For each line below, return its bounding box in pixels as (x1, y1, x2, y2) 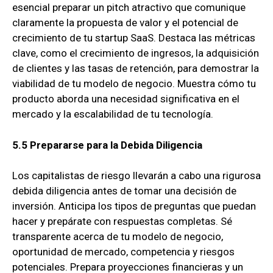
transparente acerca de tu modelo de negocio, (12, 230, 223, 243)
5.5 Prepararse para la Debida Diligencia (12, 138, 202, 151)
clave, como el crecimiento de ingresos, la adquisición (12, 47, 259, 60)
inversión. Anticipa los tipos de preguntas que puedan (12, 200, 256, 213)
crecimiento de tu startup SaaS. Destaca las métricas (12, 32, 255, 44)
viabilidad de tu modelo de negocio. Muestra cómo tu (12, 77, 256, 90)
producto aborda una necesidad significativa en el (12, 93, 239, 105)
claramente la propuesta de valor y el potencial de (12, 16, 238, 29)
